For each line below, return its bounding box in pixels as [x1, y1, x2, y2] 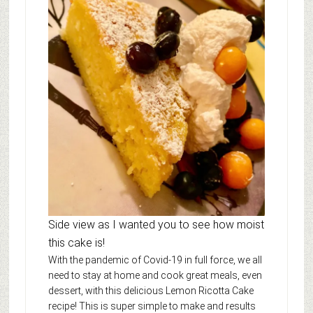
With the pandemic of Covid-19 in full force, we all [48, 254, 262, 266]
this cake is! [48, 236, 105, 250]
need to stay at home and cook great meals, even [48, 270, 262, 282]
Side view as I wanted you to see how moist [48, 218, 264, 232]
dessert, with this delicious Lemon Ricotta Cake [48, 285, 254, 297]
